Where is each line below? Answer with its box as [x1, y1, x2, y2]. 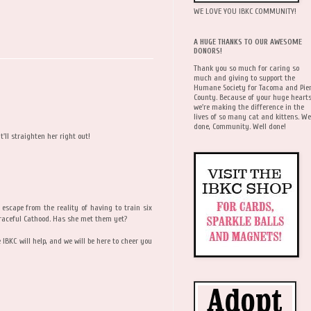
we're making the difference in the [194, 101, 304, 112]
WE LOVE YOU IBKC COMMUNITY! [194, 6, 296, 16]
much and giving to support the [194, 72, 295, 83]
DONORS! [194, 46, 222, 56]
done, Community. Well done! [194, 121, 286, 131]
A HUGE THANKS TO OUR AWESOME [194, 37, 302, 47]
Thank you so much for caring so [194, 62, 299, 73]
